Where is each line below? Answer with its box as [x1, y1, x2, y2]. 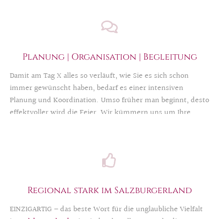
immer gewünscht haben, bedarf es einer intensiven [10, 82, 183, 94]
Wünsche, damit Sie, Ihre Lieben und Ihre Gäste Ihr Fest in [10, 118, 203, 131]
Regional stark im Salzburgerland [27, 184, 192, 197]
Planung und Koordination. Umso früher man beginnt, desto [10, 94, 209, 107]
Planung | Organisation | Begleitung [22, 50, 197, 63]
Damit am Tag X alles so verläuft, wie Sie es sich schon [10, 69, 189, 82]
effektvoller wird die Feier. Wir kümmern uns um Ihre [10, 106, 193, 119]
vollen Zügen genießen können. [10, 131, 119, 143]
